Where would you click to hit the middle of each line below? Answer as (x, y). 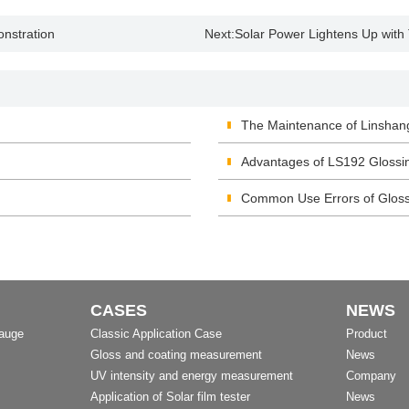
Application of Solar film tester (170, 397)
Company (372, 376)
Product (367, 334)
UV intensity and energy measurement (191, 376)
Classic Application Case (156, 334)
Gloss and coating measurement (176, 355)
